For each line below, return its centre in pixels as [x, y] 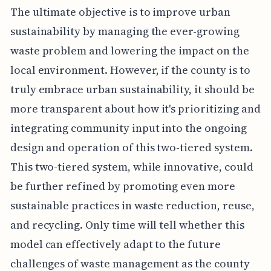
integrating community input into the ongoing [128, 128]
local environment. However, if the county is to [130, 70]
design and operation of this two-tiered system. [131, 147]
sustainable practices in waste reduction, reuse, [132, 205]
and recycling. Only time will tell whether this [127, 224]
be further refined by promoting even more [122, 186]
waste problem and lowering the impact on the [129, 50]
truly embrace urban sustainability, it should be [132, 89]
